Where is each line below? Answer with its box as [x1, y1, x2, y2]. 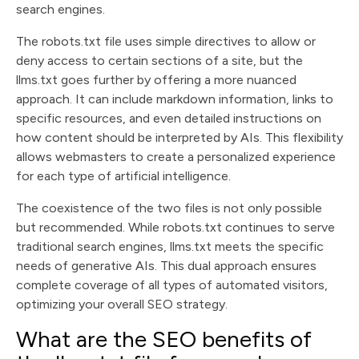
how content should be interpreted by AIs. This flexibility [16, 130, 343, 145]
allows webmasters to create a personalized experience [16, 149, 336, 164]
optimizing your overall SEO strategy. [16, 296, 228, 312]
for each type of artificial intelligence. [16, 168, 231, 184]
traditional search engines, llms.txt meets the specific [16, 239, 324, 254]
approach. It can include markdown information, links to [16, 91, 333, 107]
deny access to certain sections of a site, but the [16, 53, 303, 68]
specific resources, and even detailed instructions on [16, 111, 321, 126]
